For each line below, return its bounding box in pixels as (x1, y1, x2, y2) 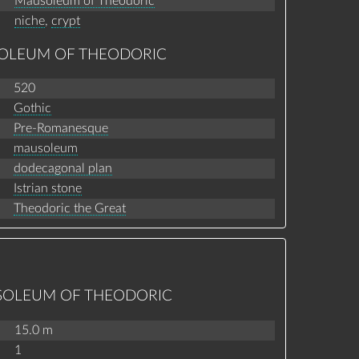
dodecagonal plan (13, 162, 112, 175)
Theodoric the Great (13, 202, 126, 216)
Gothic (13, 102, 51, 115)
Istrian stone (13, 182, 82, 196)
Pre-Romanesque (13, 122, 108, 135)
